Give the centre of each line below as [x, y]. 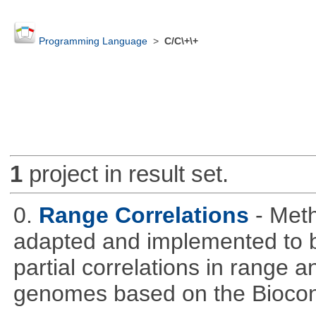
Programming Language [93, 42]
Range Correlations [144, 215]
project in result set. [125, 174]
